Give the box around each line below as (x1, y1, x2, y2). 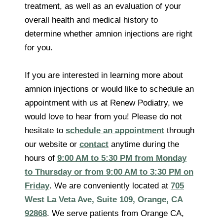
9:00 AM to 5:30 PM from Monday (57, 153, 186, 163)
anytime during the (109, 139, 179, 149)
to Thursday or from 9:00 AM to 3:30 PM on (25, 167, 193, 177)
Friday (25, 181, 49, 190)
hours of (25, 153, 57, 163)
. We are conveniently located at (49, 181, 171, 190)
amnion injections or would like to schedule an (25, 84, 194, 94)
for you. (25, 42, 53, 52)
